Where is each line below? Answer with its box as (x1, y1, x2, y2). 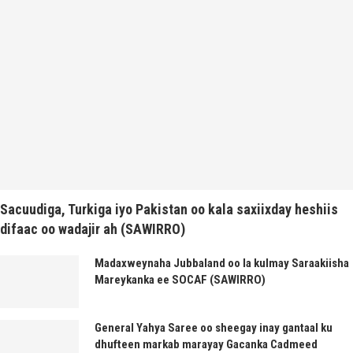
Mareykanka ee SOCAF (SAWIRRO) (95, 273, 266, 288)
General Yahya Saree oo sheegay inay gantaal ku (95, 320, 333, 335)
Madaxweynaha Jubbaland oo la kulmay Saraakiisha (95, 256, 349, 271)
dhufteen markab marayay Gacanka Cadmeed (95, 336, 318, 351)
